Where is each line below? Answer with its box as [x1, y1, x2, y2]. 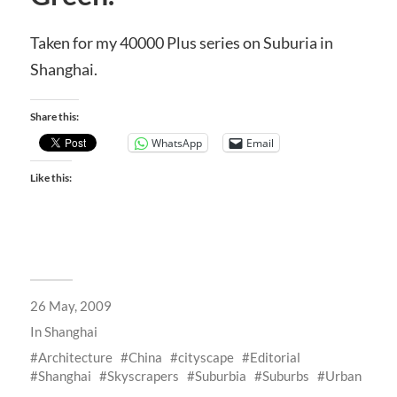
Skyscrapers [106, 368, 179, 385]
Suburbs [261, 368, 309, 385]
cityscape [177, 349, 234, 366]
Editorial [249, 349, 300, 366]
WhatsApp [151, 135, 202, 151]
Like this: [29, 171, 72, 185]
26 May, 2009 [29, 298, 112, 315]
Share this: [29, 110, 79, 124]
